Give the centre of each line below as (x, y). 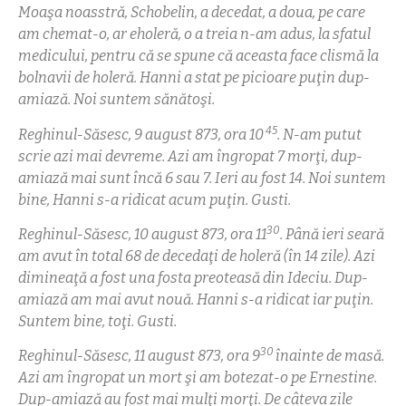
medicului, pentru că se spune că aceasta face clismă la (198, 56)
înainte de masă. (330, 356)
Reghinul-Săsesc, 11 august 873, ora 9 (139, 356)
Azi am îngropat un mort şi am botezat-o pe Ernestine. (198, 378)
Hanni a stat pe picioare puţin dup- (255, 78)
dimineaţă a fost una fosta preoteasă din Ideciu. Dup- (193, 278)
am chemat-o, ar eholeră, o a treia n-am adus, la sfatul (194, 34)
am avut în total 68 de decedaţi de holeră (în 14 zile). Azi (197, 256)
